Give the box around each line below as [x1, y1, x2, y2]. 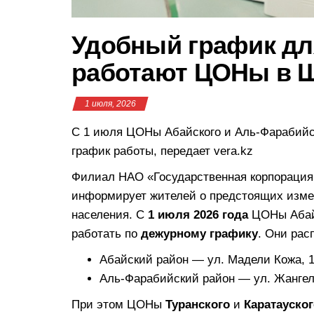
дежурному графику [141, 226, 258, 240]
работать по [71, 226, 141, 240]
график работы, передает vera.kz [71, 144, 253, 158]
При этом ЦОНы [71, 297, 165, 311]
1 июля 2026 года [148, 207, 248, 221]
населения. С [71, 207, 148, 221]
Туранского [165, 297, 230, 311]
